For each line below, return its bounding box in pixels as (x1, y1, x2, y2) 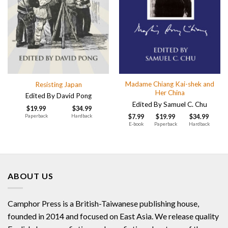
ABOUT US (8, 170, 53, 181)
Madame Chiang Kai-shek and (125, 80, 214, 89)
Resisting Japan (35, 80, 82, 89)
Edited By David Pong (25, 92, 92, 100)
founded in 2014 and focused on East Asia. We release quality (8, 211, 219, 221)
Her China (155, 89, 185, 97)
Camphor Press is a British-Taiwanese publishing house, (8, 198, 199, 209)
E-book (128, 121, 144, 127)
